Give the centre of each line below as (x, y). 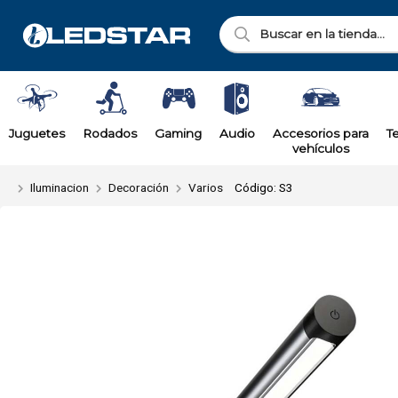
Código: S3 (264, 187)
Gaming (178, 133)
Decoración (139, 187)
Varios (206, 187)
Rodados (110, 133)
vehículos (321, 148)
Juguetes (37, 133)
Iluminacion (60, 187)
